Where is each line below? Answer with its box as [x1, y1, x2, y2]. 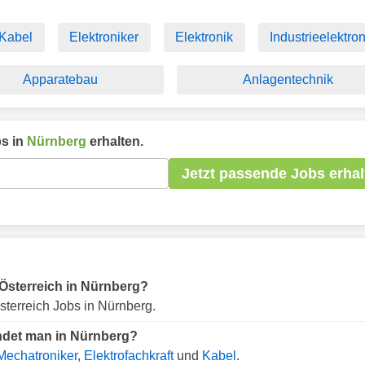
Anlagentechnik [243, 73, 333, 86]
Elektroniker [69, 30, 139, 44]
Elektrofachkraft [84, 349, 174, 363]
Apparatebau [23, 73, 98, 86]
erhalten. [86, 134, 143, 148]
